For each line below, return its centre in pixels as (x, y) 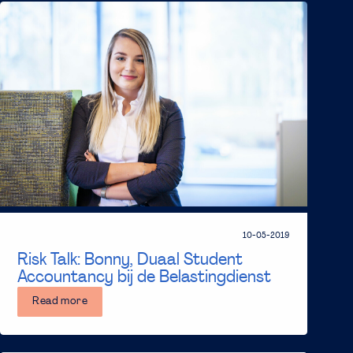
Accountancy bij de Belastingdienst (145, 278)
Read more (60, 302)
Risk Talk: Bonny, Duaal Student (130, 261)
